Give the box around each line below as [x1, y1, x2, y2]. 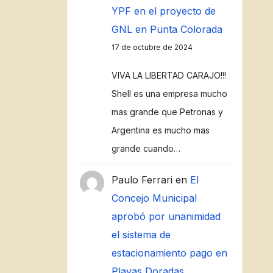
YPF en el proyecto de [111, 5, 216, 17]
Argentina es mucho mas [111, 125, 210, 135]
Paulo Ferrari [111, 174, 172, 186]
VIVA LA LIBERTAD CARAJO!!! [111, 70, 226, 80]
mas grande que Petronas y [111, 107, 223, 117]
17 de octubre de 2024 [111, 43, 193, 52]
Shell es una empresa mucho [111, 88, 227, 99]
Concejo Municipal [111, 192, 197, 204]
